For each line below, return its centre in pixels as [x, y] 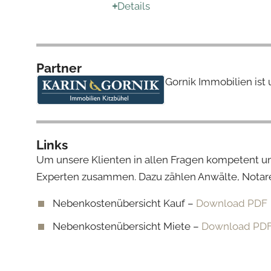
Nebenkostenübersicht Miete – [127, 226]
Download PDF [232, 203]
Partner [59, 68]
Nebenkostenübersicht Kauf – [124, 203]
